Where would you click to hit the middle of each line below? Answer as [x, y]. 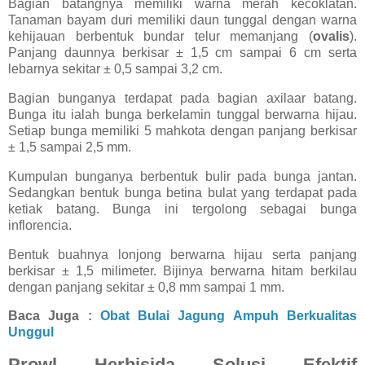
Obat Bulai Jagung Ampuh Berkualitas [229, 316]
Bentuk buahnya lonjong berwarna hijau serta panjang [182, 254]
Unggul [31, 332]
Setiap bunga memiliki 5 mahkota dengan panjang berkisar [182, 130]
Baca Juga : [54, 316]
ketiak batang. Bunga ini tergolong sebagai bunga [182, 209]
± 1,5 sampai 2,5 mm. [70, 147]
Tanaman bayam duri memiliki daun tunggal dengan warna [182, 20]
